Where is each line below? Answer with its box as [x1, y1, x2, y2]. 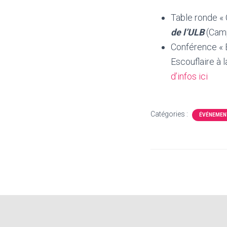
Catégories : [150, 110, 190, 118]
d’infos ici [171, 71, 208, 82]
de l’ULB [171, 27, 204, 37]
